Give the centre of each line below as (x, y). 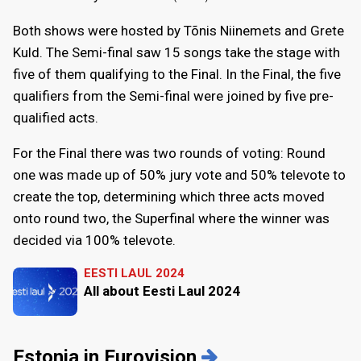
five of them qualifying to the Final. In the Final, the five (177, 74)
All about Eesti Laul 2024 (162, 290)
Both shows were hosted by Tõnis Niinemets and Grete (178, 30)
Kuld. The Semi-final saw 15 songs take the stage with (176, 52)
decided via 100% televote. (94, 240)
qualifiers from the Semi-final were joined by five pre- (173, 95)
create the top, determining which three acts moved (169, 196)
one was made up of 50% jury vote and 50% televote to (179, 174)
